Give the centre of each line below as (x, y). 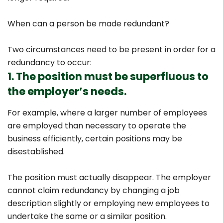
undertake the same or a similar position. (87, 216)
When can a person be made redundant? (88, 24)
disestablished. (36, 152)
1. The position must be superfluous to (108, 76)
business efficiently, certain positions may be (95, 139)
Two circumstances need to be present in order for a (111, 50)
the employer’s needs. (67, 91)
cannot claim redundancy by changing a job (94, 190)
